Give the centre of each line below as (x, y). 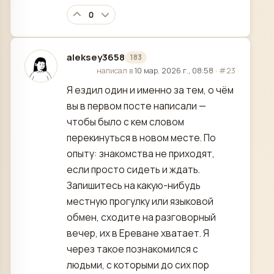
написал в (116, 71)
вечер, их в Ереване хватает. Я (138, 233)
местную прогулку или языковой (140, 202)
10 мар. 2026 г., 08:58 (174, 71)
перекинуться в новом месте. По (141, 138)
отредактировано (109, 70)
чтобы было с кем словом (125, 122)
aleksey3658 (96, 57)
